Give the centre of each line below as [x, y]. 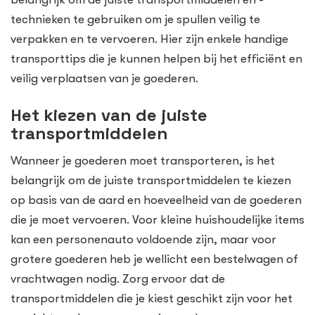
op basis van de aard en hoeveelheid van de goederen [156, 200]
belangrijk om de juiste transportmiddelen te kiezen [151, 181]
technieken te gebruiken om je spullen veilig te [135, 19]
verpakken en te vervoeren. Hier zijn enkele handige [149, 39]
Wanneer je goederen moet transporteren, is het [143, 161]
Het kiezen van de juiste [109, 115]
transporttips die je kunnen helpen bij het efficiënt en [156, 58]
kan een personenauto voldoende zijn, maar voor [143, 240]
